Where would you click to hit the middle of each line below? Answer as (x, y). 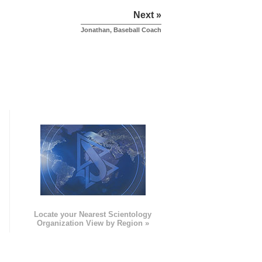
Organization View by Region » (93, 223)
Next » (147, 15)
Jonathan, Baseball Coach (121, 30)
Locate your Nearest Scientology (93, 215)
